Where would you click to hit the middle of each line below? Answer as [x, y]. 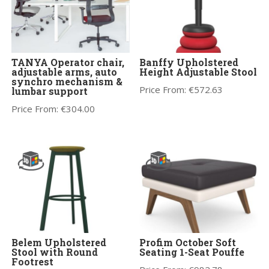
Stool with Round [55, 252]
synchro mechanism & [67, 81]
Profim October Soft [188, 243]
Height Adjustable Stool [198, 71]
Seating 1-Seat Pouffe [192, 252]
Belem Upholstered [59, 243]
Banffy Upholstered [189, 62]
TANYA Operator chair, [68, 62]
